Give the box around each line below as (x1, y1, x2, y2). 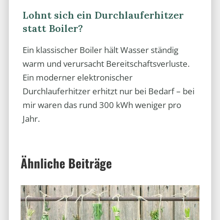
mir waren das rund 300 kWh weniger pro (22, 99, 181, 111)
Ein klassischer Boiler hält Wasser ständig (22, 44, 178, 56)
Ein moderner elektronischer (22, 72, 133, 83)
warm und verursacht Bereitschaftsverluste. (22, 58, 190, 70)
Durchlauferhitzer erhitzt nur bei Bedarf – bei (22, 85, 194, 97)
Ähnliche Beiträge (20, 153, 112, 172)
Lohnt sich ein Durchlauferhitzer (22, 8, 184, 21)
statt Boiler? (22, 22, 83, 34)
